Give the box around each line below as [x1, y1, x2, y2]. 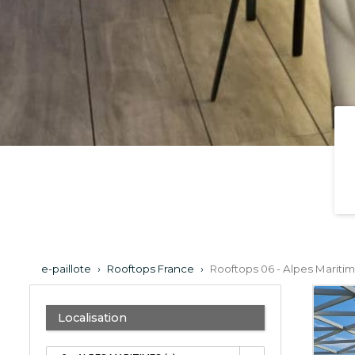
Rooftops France [107, 261, 194, 275]
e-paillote [41, 261, 91, 275]
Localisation [58, 310, 127, 325]
